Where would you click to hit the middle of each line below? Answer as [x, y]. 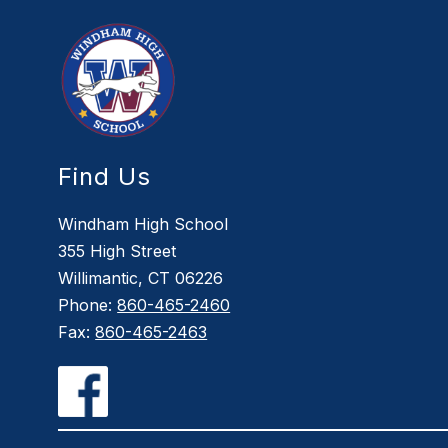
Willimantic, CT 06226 [141, 278]
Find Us [105, 177]
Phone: [88, 305]
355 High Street [117, 251]
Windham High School [143, 224]
